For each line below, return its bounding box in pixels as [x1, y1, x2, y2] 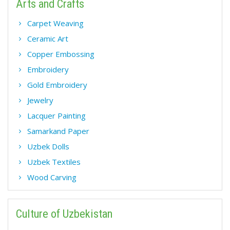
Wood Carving [27, 171, 76, 182]
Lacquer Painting [27, 110, 86, 121]
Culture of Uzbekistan [16, 206, 112, 220]
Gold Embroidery [27, 79, 87, 90]
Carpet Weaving [27, 17, 84, 28]
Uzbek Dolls [27, 141, 69, 151]
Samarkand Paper [27, 125, 89, 136]
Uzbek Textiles [27, 156, 81, 167]
